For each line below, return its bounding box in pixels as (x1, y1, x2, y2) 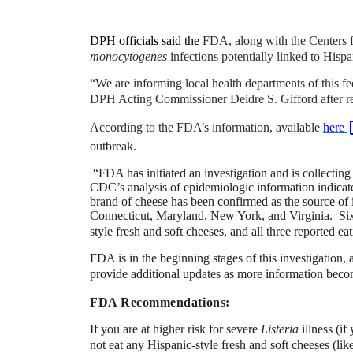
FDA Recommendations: (90, 295, 230, 309)
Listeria (261, 321, 302, 336)
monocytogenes (90, 49, 167, 63)
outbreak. (90, 139, 136, 153)
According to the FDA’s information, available (90, 120, 323, 134)
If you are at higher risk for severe (90, 321, 261, 336)
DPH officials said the (90, 33, 203, 47)
